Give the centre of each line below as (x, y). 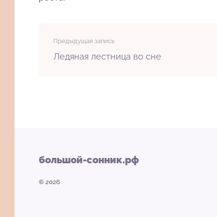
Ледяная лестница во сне (107, 56)
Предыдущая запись (84, 41)
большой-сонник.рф (89, 160)
